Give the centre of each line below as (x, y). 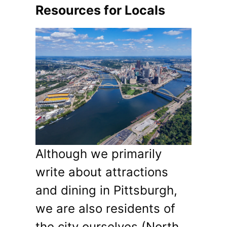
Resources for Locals (100, 10)
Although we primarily (99, 154)
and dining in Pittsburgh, (106, 191)
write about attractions (102, 172)
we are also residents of (105, 209)
